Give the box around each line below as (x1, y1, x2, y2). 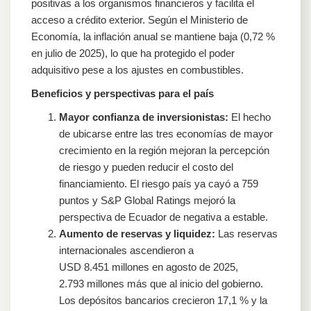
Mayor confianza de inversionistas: (59, 110, 228, 123)
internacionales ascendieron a (59, 244, 194, 256)
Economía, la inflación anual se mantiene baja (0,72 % (31, 30, 275, 42)
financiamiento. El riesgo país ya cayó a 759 (59, 177, 258, 190)
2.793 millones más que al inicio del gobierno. (59, 277, 263, 289)
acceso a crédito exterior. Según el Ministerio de (31, 13, 248, 26)
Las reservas (215, 227, 278, 239)
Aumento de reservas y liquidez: (59, 227, 215, 239)
